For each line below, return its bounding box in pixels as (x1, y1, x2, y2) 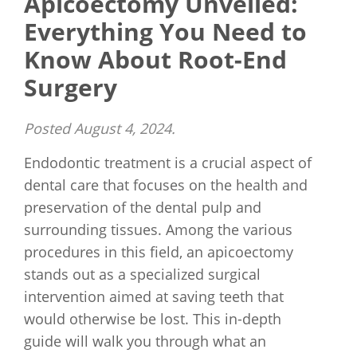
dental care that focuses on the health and (24, 175, 308, 194)
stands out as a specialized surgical (24, 265, 261, 284)
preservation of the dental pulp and (24, 198, 261, 217)
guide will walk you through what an (24, 331, 266, 351)
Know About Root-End (24, 43, 287, 76)
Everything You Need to (24, 15, 307, 48)
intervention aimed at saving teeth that (24, 287, 284, 306)
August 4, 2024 (74, 119, 171, 138)
